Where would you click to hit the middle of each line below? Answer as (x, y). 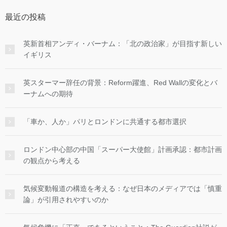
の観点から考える (52, 161)
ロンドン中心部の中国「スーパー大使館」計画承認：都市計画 (123, 150)
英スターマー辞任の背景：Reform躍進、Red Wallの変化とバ (120, 83)
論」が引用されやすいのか (66, 200)
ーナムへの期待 (48, 94)
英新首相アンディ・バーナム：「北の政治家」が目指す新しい (123, 44)
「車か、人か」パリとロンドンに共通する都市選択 (105, 122)
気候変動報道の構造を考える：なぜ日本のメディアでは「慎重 (123, 189)
